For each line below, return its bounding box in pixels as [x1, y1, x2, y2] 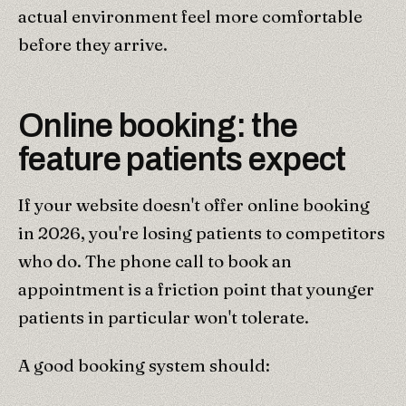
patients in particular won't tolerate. [18, 305, 309, 328]
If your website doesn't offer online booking [18, 193, 370, 216]
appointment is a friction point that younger [18, 277, 374, 300]
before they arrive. [18, 33, 168, 55]
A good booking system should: [18, 353, 270, 376]
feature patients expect [18, 140, 346, 178]
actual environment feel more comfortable [18, 5, 362, 27]
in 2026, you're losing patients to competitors [18, 221, 385, 244]
